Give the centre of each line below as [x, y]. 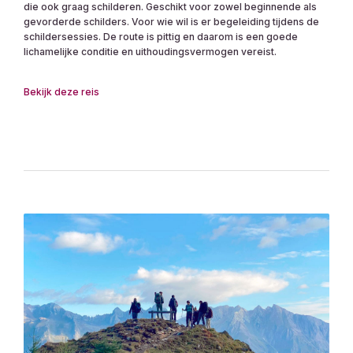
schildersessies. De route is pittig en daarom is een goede [161, 37]
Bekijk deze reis [61, 92]
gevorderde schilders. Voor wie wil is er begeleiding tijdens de [171, 22]
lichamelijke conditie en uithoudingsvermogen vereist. [150, 52]
